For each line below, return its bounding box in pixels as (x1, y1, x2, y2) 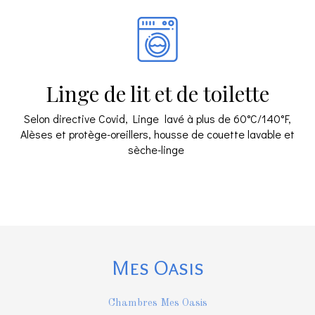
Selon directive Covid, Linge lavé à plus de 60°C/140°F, (23, 111, 291, 127)
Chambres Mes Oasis (108, 298, 207, 309)
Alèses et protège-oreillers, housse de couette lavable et (20, 127, 295, 142)
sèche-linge (127, 142, 187, 157)
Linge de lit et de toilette (45, 79, 269, 108)
